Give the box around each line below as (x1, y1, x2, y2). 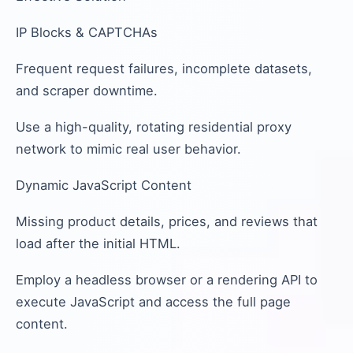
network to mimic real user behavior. (16, 141, 241, 157)
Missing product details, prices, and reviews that (16, 214, 318, 229)
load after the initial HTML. (16, 236, 180, 251)
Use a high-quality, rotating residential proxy (16, 119, 292, 135)
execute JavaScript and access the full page (16, 294, 291, 310)
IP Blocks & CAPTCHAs (16, 24, 158, 40)
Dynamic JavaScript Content (16, 177, 191, 193)
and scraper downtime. (16, 83, 158, 98)
